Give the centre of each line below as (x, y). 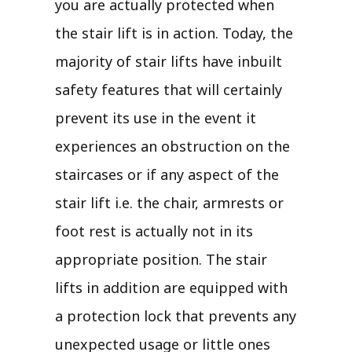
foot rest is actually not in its (154, 231)
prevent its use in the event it (156, 117)
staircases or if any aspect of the (167, 174)
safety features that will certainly (169, 89)
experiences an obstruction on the (172, 146)
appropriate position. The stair (161, 259)
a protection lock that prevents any (176, 315)
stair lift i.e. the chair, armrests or (169, 202)
